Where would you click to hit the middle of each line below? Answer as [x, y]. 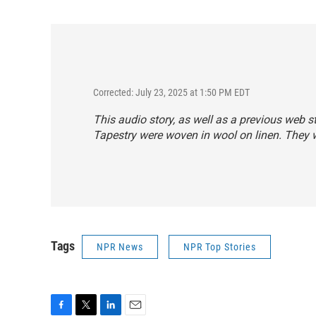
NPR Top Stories [220, 247]
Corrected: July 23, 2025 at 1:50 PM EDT [171, 93]
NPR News [120, 247]
